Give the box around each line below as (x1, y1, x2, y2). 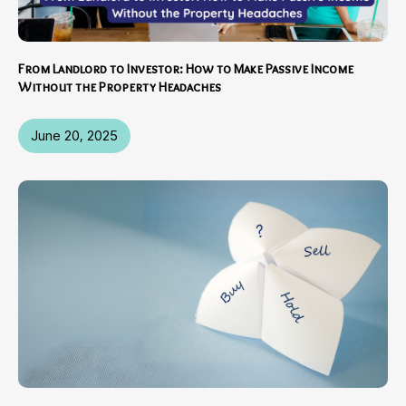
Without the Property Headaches (18, 78, 221, 95)
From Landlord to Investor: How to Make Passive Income (18, 60, 353, 77)
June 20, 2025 (31, 126, 118, 144)
